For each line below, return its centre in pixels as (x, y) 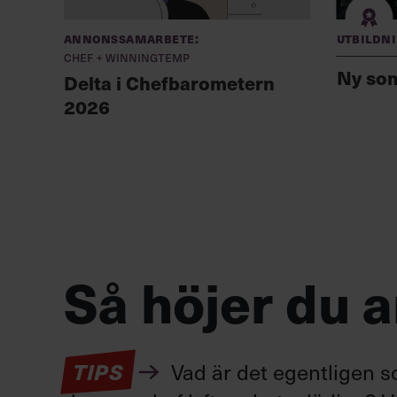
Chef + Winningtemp (127, 57)
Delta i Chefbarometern (169, 83)
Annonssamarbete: (132, 38)
